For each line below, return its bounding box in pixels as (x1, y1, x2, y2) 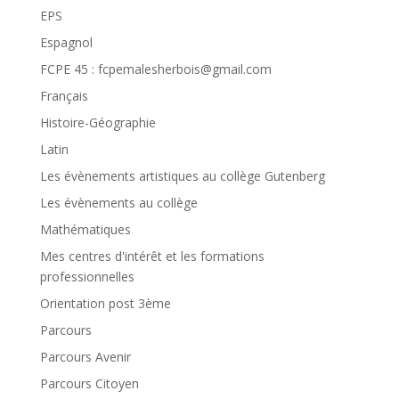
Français (39, 86, 88, 104)
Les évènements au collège (39, 193, 198, 211)
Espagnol (39, 33, 93, 51)
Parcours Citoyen (39, 374, 139, 392)
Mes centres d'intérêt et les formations (39, 247, 265, 265)
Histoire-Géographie (39, 113, 156, 131)
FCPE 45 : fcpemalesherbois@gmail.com (39, 60, 272, 77)
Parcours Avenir (39, 347, 131, 365)
